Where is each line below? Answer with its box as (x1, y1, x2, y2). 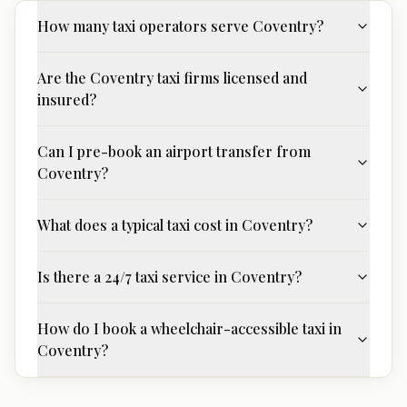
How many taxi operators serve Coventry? (37, 16, 323, 35)
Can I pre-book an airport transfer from (37, 142, 311, 161)
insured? (37, 90, 96, 109)
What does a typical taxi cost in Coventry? (37, 215, 313, 234)
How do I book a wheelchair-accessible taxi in (37, 319, 342, 338)
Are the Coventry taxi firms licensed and (37, 68, 307, 87)
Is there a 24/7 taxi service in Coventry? (37, 267, 302, 286)
